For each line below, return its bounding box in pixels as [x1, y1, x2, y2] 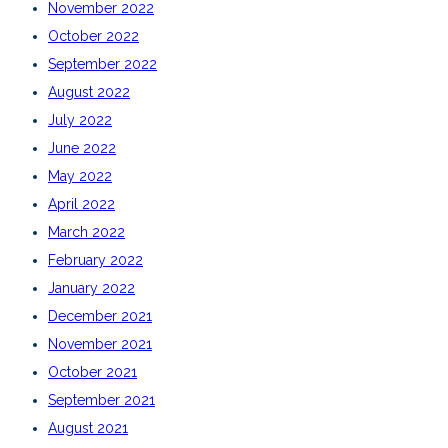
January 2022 [48, 279, 135, 296]
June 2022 [48, 139, 116, 156]
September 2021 [48, 391, 155, 408]
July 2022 [48, 111, 112, 128]
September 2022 [48, 55, 157, 72]
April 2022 [48, 195, 115, 212]
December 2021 [48, 307, 152, 324]
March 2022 [48, 223, 125, 240]
